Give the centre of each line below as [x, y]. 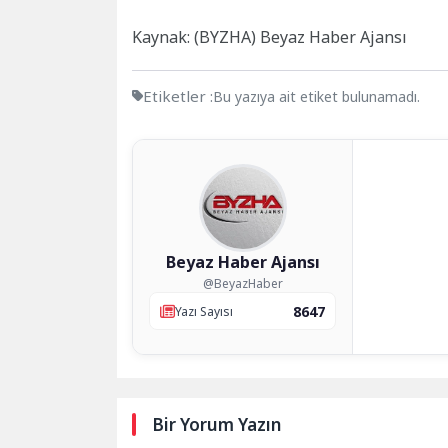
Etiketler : [178, 96]
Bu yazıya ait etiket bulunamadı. [316, 97]
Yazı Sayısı [204, 311]
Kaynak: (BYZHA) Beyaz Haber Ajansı [269, 37]
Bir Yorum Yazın [216, 425]
